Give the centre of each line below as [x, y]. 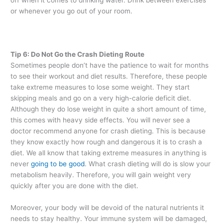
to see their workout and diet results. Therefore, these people [109, 76]
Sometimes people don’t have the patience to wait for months [110, 65]
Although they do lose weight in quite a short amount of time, [109, 109]
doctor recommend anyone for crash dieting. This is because [108, 131]
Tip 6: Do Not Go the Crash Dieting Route [78, 55]
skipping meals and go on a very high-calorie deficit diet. [101, 98]
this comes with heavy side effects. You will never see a [101, 120]
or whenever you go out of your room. [72, 11]
